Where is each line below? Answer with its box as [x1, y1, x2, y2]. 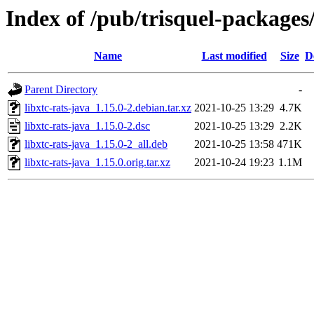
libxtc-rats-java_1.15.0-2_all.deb [25, 138, 168, 151]
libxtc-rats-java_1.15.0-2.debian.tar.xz [25, 102, 191, 114]
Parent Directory [25, 83, 97, 96]
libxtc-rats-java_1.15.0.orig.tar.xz [25, 156, 170, 169]
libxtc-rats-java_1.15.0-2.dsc [25, 120, 150, 132]
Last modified [201, 50, 267, 62]
